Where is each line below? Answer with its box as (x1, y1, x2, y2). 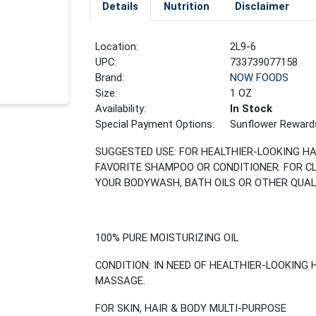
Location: (95, 40, 139, 54)
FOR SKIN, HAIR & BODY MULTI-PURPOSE (95, 301, 287, 315)
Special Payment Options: (95, 118, 215, 131)
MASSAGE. (95, 274, 146, 288)
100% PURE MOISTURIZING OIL (95, 231, 239, 245)
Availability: (95, 102, 147, 116)
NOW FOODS (230, 71, 289, 85)
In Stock (230, 102, 273, 116)
